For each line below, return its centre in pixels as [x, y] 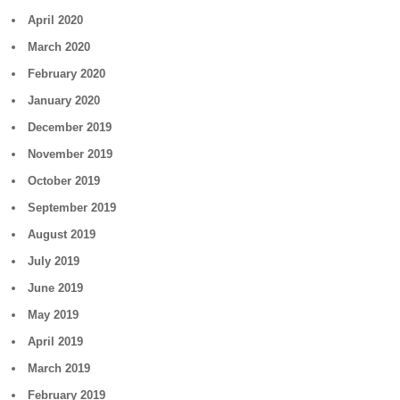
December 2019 [70, 127]
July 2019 [54, 261]
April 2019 [56, 342]
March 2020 [59, 47]
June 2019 [56, 288]
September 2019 [72, 208]
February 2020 [67, 74]
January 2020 [64, 100]
